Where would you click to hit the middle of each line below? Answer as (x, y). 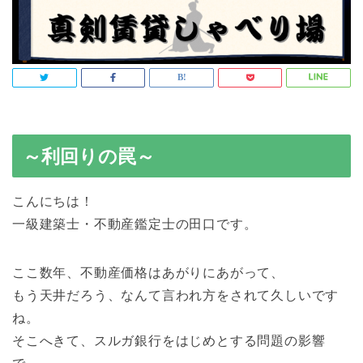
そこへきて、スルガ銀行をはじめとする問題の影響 (169, 340)
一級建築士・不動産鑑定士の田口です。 (135, 224)
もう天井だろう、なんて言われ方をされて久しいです (176, 295)
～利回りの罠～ (89, 156)
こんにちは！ (53, 201)
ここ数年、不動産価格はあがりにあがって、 (148, 272)
